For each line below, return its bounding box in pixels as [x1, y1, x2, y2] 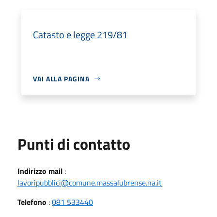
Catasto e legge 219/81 [33, 27, 127, 42]
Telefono [17, 196, 46, 208]
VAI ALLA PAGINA [33, 73, 90, 84]
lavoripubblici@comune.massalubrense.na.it [17, 176, 162, 188]
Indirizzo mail [17, 165, 62, 177]
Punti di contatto [17, 132, 130, 155]
